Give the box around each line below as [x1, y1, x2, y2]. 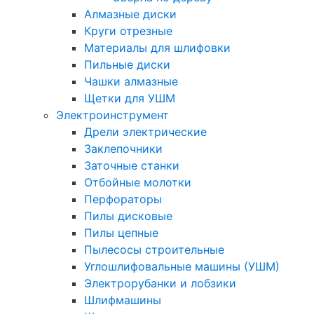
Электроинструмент [56, 108, 169, 122]
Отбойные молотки [84, 175, 191, 189]
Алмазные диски [84, 7, 177, 21]
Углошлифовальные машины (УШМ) [84, 259, 280, 273]
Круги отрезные [84, 24, 172, 38]
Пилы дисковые [84, 209, 172, 223]
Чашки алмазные [84, 74, 178, 88]
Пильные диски [84, 57, 170, 71]
